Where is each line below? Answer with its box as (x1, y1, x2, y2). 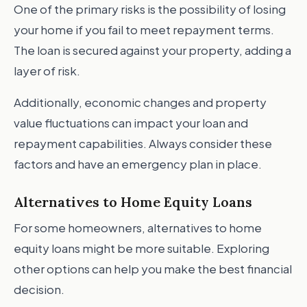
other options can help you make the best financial (14, 261, 292, 276)
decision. (14, 282, 64, 297)
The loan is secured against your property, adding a (14, 42, 291, 58)
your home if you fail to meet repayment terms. (14, 22, 274, 37)
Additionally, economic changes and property (14, 95, 267, 110)
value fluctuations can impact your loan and (14, 115, 248, 130)
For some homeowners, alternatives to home (14, 220, 262, 235)
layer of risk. (14, 63, 80, 78)
